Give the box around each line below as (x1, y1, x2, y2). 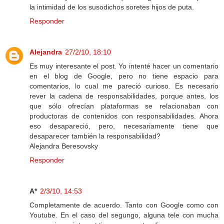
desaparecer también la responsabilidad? (29, 132, 160, 140)
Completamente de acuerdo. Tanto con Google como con (29, 201, 218, 209)
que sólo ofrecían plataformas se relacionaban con (29, 102, 218, 110)
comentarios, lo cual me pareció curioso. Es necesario (29, 82, 218, 90)
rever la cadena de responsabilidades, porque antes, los (29, 92, 218, 100)
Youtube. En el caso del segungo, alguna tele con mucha (29, 211, 218, 219)
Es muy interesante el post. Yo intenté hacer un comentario (29, 62, 218, 70)
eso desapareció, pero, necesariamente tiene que (29, 122, 218, 130)
